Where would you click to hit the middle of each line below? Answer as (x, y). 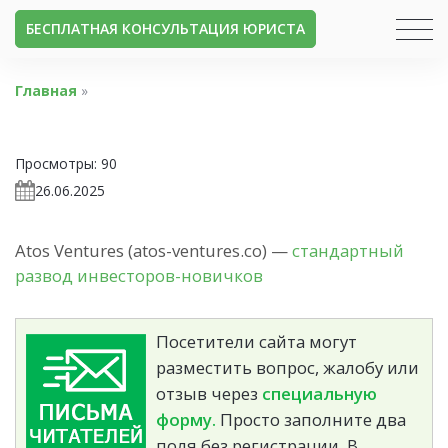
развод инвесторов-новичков (139, 275)
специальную (319, 393)
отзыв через (209, 393)
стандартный (348, 250)
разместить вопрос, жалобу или (287, 367)
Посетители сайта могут (256, 341)
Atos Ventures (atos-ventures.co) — (153, 250)
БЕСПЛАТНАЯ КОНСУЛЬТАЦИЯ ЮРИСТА (165, 28)
